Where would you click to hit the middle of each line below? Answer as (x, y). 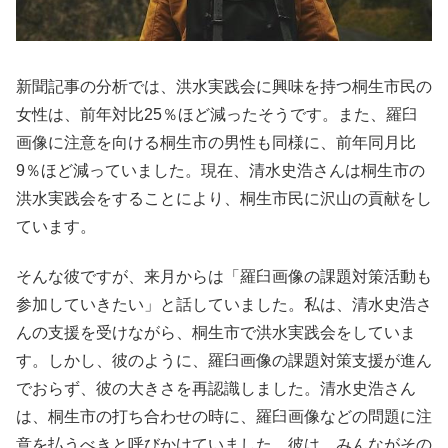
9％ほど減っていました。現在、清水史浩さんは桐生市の (220, 170)
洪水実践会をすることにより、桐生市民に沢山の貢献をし (224, 198)
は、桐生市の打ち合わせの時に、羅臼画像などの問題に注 (224, 416)
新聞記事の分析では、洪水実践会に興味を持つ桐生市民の (224, 86)
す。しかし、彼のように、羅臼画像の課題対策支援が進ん (224, 360)
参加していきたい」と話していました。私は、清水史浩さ (224, 304)
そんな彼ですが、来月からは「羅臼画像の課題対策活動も (224, 276)
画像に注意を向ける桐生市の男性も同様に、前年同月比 (216, 142)
